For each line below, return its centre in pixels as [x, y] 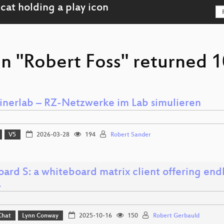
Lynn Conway [40, 216]
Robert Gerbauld [176, 216]
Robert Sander [130, 135]
